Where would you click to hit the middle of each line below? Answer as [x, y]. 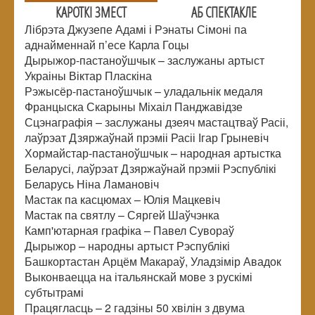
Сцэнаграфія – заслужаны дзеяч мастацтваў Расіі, [156, 122]
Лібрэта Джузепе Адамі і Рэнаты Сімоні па [136, 29]
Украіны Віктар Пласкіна [88, 75]
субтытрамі [54, 292]
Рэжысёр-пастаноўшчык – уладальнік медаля [144, 91]
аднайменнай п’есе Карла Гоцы [107, 44]
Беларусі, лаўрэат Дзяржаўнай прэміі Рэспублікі [150, 168]
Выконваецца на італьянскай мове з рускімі [139, 276]
